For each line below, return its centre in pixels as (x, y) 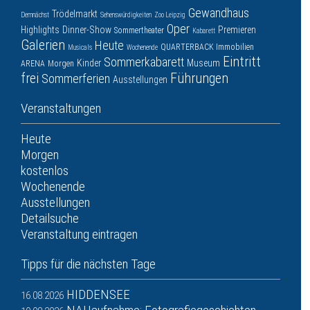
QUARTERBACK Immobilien (207, 47)
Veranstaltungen (61, 109)
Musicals (80, 48)
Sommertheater (139, 31)
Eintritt (242, 62)
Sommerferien (76, 79)
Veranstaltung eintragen (79, 235)
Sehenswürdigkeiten (126, 15)
